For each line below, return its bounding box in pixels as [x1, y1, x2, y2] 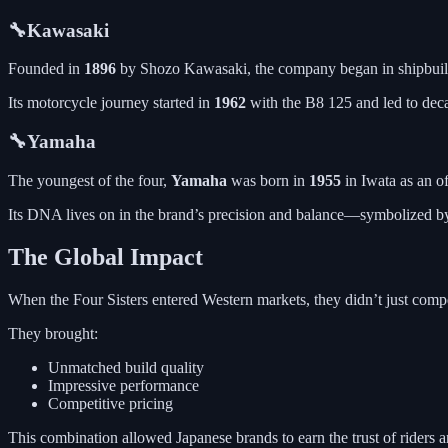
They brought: [8, 324, 98, 342]
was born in [227, 171, 309, 189]
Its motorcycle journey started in [8, 94, 214, 112]
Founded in [8, 60, 84, 78]
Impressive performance [48, 376, 199, 394]
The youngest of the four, [8, 171, 171, 189]
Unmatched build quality [48, 358, 204, 376]
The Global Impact [8, 243, 203, 270]
